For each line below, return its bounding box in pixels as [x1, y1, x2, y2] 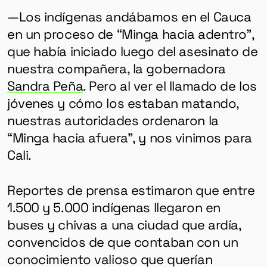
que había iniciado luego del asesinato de [7, 41, 258, 60]
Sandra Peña [7, 76, 83, 94]
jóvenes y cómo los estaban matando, [7, 93, 239, 111]
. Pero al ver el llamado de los [83, 76, 257, 94]
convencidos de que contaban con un [7, 232, 238, 250]
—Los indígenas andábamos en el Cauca [7, 7, 252, 25]
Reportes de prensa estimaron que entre [7, 180, 255, 198]
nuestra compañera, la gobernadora [7, 58, 226, 77]
